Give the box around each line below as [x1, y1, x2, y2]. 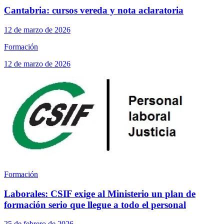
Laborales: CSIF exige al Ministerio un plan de [4, 188, 195, 199]
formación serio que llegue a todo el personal [4, 199, 186, 210]
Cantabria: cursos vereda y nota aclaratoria [4, 5, 183, 16]
